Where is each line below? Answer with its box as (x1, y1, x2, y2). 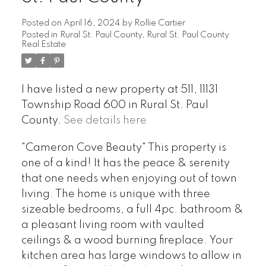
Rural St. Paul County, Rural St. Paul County (59, 30, 229, 39)
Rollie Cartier (134, 18, 185, 27)
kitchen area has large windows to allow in (21, 250, 242, 261)
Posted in (21, 30, 58, 39)
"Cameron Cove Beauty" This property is (21, 142, 226, 153)
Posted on (21, 18, 64, 27)
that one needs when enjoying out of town (21, 173, 237, 184)
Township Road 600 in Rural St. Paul (21, 99, 208, 110)
